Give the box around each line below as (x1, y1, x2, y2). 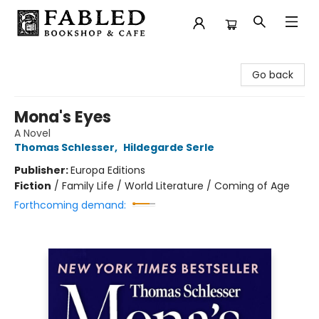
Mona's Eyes (14, 106, 111, 128)
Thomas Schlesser (14, 140, 115, 155)
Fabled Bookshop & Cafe (11, 52, 132, 66)
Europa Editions (70, 163, 145, 177)
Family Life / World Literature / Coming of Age (62, 179, 290, 193)
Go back (252, 68, 293, 82)
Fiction (14, 179, 51, 193)
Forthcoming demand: (14, 198, 126, 212)
